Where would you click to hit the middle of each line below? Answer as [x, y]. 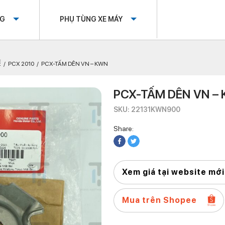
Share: [124, 129]
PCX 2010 [21, 64]
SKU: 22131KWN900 [147, 109]
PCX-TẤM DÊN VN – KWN [75, 64]
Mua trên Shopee [160, 200]
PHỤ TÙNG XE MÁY [91, 19]
